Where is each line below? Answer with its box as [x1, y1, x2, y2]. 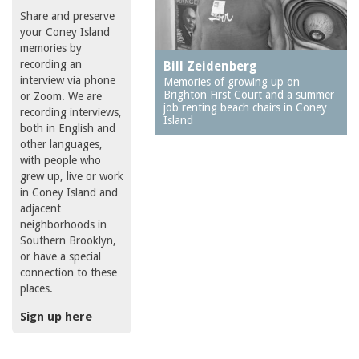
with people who [20, 154, 101, 167]
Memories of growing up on [163, 75, 301, 89]
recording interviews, [20, 106, 122, 119]
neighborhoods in [20, 218, 107, 232]
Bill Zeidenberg [163, 58, 258, 75]
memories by [20, 42, 82, 55]
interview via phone [20, 74, 115, 87]
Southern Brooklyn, [20, 234, 116, 248]
